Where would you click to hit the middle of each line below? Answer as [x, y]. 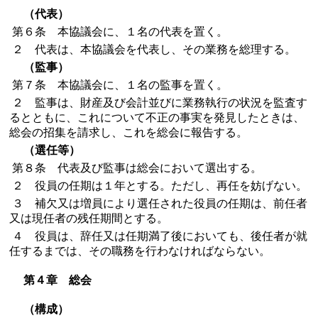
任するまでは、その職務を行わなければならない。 [140, 251]
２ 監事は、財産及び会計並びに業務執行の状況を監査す [158, 103]
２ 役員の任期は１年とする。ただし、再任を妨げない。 [158, 186]
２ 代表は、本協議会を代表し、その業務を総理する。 [153, 49]
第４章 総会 [57, 280]
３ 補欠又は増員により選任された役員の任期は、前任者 [158, 203]
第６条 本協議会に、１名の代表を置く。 [119, 32]
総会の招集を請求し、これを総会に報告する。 [128, 132]
